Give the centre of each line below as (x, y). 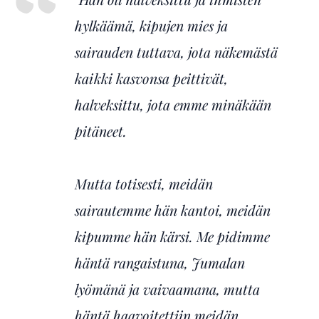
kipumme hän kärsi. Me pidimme (172, 237)
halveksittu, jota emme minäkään (173, 105)
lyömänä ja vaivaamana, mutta (167, 289)
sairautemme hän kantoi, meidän (173, 210)
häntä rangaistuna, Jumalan (160, 263)
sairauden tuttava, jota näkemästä (176, 52)
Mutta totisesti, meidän (144, 184)
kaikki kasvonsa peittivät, (151, 79)
